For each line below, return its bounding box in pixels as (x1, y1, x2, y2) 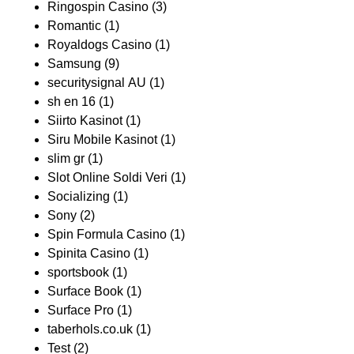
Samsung (47, 57, 101, 70)
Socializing (47, 190, 110, 203)
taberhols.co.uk (47, 322, 133, 336)
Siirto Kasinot (47, 114, 122, 127)
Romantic (47, 19, 101, 32)
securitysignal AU (47, 76, 146, 89)
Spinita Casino (47, 247, 130, 260)
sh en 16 (47, 95, 96, 108)
